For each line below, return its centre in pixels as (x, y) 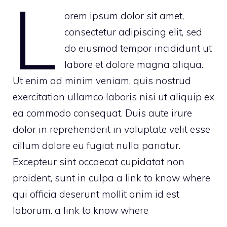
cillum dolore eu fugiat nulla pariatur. (97, 145)
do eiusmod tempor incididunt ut (138, 48)
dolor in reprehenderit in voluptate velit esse (111, 129)
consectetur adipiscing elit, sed (133, 32)
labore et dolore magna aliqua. (134, 64)
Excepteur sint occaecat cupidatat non (99, 161)
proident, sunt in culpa (65, 178)
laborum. (34, 210)
